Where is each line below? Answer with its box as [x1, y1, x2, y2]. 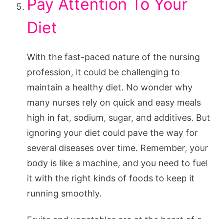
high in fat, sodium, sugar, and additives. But [27, 112, 210, 123]
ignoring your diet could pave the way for [27, 127, 198, 138]
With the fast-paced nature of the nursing [27, 51, 200, 62]
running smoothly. [27, 188, 102, 198]
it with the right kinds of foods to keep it [27, 173, 195, 183]
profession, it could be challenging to [27, 66, 180, 77]
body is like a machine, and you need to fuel [27, 157, 208, 168]
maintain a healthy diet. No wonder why [27, 82, 193, 92]
